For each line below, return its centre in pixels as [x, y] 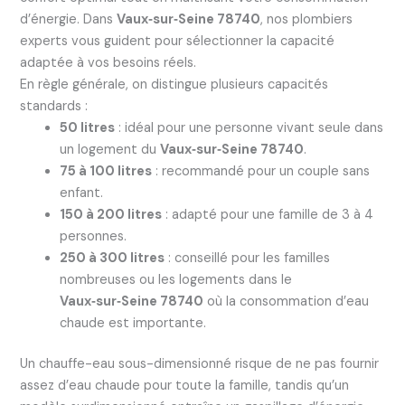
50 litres [87, 127]
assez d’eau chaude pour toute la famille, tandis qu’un [184, 386]
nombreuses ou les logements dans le [175, 279]
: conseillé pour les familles [247, 258]
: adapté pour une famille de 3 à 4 [267, 214]
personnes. [93, 236]
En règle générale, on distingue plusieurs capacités [174, 84]
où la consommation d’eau [286, 301]
